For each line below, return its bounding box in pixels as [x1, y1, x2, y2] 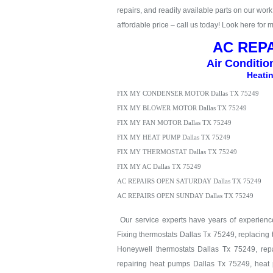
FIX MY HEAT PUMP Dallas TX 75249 [117, 134, 230, 141]
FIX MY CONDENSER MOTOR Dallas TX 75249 [117, 90, 259, 97]
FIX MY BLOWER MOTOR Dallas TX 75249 [117, 105, 247, 112]
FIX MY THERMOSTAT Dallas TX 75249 [117, 149, 237, 155]
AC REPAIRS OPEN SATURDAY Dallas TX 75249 [117, 178, 261, 185]
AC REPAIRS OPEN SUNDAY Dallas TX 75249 [117, 193, 253, 199]
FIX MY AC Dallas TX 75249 [117, 163, 201, 170]
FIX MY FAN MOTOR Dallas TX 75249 [117, 119, 232, 126]
